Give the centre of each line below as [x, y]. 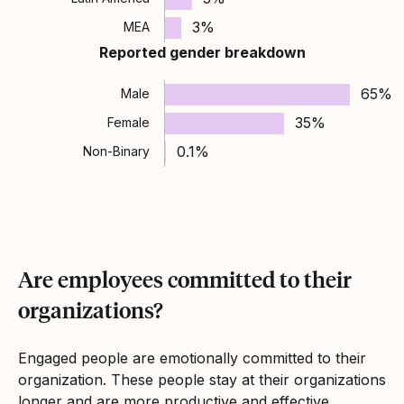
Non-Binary [117, 151]
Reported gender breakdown [202, 52]
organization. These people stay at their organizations [202, 379]
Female [129, 122]
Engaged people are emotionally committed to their [192, 358]
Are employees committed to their [185, 279]
